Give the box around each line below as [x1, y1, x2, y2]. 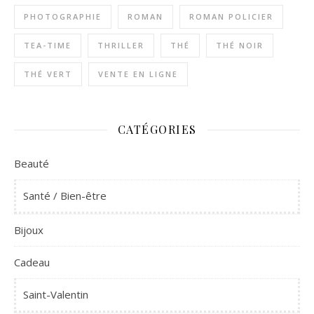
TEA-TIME [24, 40, 71, 50]
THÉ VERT [24, 69, 72, 79]
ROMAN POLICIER [189, 11, 273, 22]
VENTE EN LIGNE [98, 69, 178, 79]
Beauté [14, 156, 49, 170]
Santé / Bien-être [23, 189, 107, 203]
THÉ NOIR [216, 40, 264, 50]
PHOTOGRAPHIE [24, 11, 102, 22]
